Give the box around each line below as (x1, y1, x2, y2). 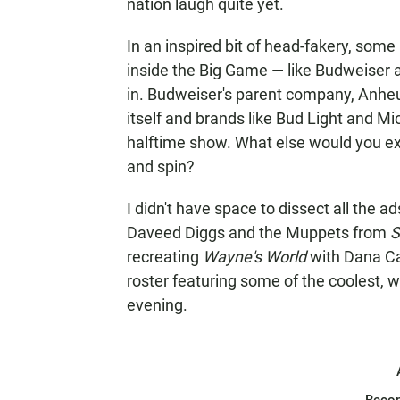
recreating (127, 247, 203, 266)
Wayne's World (203, 247, 306, 266)
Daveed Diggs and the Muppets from (127, 223, 390, 242)
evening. (127, 296, 187, 314)
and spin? (127, 157, 195, 176)
